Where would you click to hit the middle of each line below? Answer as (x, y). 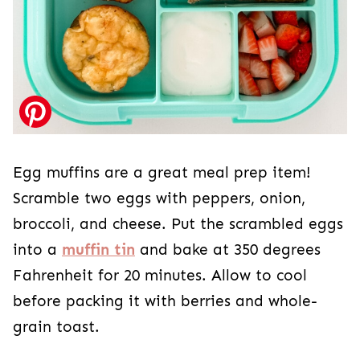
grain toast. (56, 327)
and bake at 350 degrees (228, 250)
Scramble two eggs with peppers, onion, (159, 199)
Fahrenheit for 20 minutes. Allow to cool (160, 276)
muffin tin (98, 250)
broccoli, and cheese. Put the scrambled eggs (178, 225)
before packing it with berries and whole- (165, 302)
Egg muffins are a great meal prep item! (162, 173)
